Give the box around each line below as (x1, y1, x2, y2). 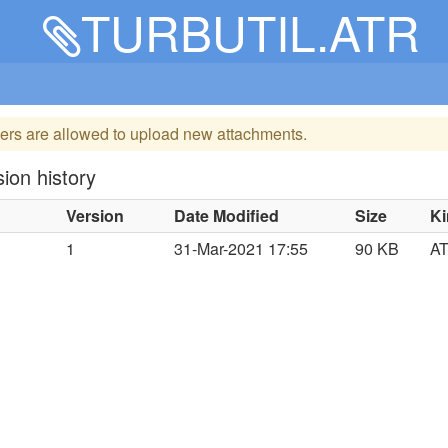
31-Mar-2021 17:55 (174, 237, 309, 260)
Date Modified (174, 204, 280, 227)
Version (66, 204, 125, 227)
